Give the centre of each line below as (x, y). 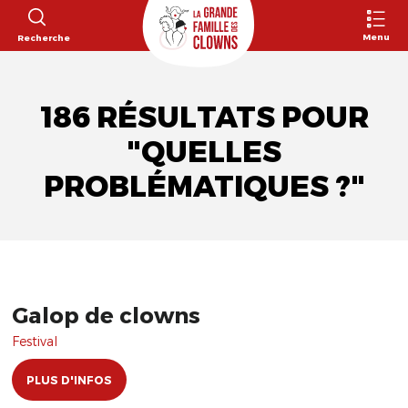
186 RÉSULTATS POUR (204, 117)
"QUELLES (204, 152)
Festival (35, 341)
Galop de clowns (106, 315)
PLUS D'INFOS (69, 380)
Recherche (43, 37)
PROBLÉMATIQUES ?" (204, 186)
